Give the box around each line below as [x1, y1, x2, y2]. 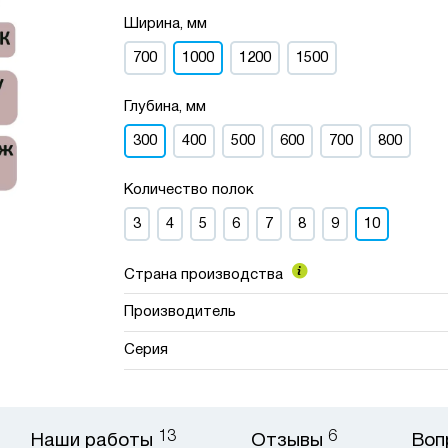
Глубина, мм [124, 100, 207, 114]
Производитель [124, 305, 237, 319]
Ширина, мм [124, 17, 208, 31]
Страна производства [124, 268, 288, 282]
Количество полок [124, 183, 255, 197]
